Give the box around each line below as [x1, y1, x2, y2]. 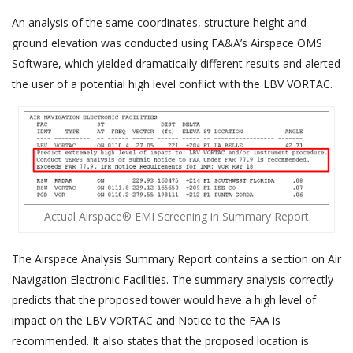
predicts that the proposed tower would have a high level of [12, 292, 316, 308]
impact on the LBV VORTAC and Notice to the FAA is [12, 313, 281, 329]
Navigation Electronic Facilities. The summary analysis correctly [12, 272, 333, 288]
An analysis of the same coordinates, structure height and [12, 14, 307, 30]
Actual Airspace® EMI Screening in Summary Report [43, 209, 309, 225]
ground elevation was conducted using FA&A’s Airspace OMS [12, 35, 322, 50]
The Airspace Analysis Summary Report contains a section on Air [12, 251, 341, 267]
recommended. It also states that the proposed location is [12, 333, 309, 349]
